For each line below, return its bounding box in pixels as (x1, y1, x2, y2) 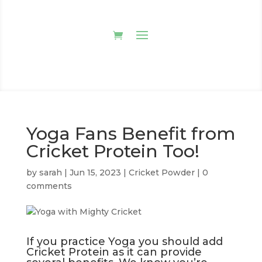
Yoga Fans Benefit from (26, 123, 235, 145)
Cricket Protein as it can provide (26, 246, 202, 259)
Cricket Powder (128, 167, 195, 178)
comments (26, 181, 72, 192)
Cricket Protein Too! (26, 140, 199, 163)
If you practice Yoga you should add (26, 235, 223, 249)
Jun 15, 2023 (69, 167, 121, 178)
